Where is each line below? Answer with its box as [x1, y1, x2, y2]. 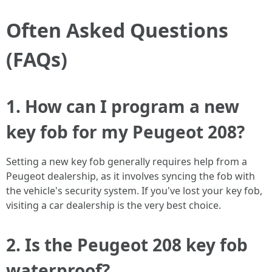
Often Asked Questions [6, 17, 228, 43]
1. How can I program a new [6, 95, 239, 118]
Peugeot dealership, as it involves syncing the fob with [6, 169, 255, 183]
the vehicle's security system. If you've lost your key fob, [6, 184, 262, 197]
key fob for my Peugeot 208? [6, 120, 245, 143]
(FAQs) [6, 46, 67, 72]
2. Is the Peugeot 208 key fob [6, 233, 248, 256]
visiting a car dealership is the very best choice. [6, 199, 221, 212]
